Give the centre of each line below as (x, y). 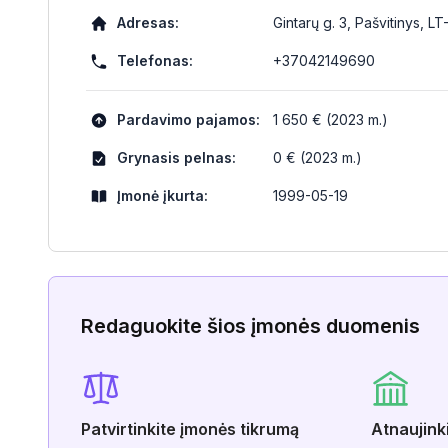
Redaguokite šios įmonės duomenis (250, 326)
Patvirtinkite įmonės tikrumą (190, 429)
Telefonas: (155, 60)
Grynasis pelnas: (176, 157)
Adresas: (148, 22)
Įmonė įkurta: (162, 195)
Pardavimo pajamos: (188, 119)
